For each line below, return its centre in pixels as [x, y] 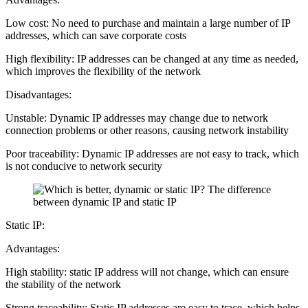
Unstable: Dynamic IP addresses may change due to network [137, 118]
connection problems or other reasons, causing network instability [147, 130]
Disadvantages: [38, 94]
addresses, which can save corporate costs [96, 35]
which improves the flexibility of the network [103, 71]
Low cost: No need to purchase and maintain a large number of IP [148, 23]
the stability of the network [63, 284]
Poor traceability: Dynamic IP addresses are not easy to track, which [152, 153]
